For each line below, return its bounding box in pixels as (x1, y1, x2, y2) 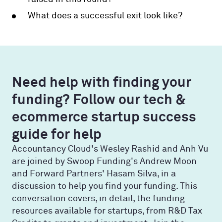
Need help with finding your (12, 73, 191, 90)
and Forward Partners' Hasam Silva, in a (12, 167, 176, 179)
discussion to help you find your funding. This (12, 180, 197, 192)
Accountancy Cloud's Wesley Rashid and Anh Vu (12, 143, 208, 155)
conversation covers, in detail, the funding (12, 192, 185, 204)
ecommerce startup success (12, 108, 196, 125)
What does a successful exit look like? (28, 9, 182, 21)
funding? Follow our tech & (12, 90, 186, 108)
